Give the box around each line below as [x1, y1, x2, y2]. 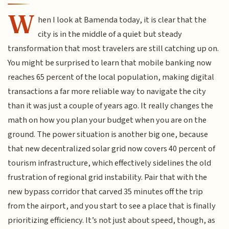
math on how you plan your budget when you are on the [8, 114, 207, 127]
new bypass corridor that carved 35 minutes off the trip [8, 186, 203, 198]
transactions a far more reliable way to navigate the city [8, 85, 207, 98]
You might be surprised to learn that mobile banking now [8, 57, 212, 70]
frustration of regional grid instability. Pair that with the [8, 171, 208, 184]
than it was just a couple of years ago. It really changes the [8, 100, 214, 112]
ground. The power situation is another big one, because [8, 128, 209, 141]
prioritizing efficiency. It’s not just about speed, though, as [8, 214, 216, 227]
